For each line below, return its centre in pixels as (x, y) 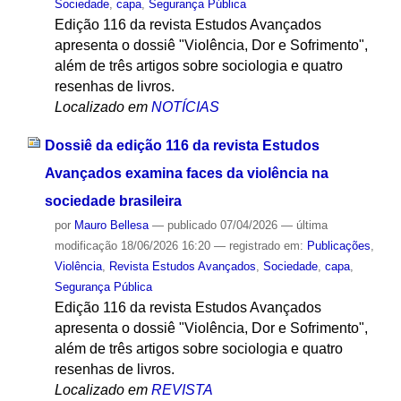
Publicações (338, 245)
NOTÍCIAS (185, 107)
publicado (192, 225)
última (311, 225)
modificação (85, 245)
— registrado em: (260, 245)
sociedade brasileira (113, 200)
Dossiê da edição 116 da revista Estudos (182, 145)
